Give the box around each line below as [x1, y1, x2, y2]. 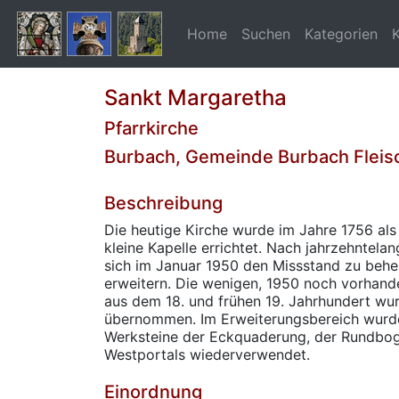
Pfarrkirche [104, 118, 199, 139]
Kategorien [305, 25, 378, 43]
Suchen [241, 25, 290, 43]
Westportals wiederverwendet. [104, 346, 310, 363]
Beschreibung [104, 192, 223, 214]
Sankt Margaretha [104, 85, 287, 110]
